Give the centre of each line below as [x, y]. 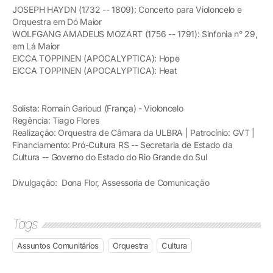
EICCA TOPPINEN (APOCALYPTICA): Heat [95, 70]
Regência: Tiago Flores [56, 120]
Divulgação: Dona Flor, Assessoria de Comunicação [112, 182]
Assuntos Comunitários [58, 245]
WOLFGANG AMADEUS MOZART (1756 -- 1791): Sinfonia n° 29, [135, 34]
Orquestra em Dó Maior [57, 21]
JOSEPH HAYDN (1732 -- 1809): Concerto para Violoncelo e [127, 9]
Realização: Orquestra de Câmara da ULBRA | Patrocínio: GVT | [134, 132]
